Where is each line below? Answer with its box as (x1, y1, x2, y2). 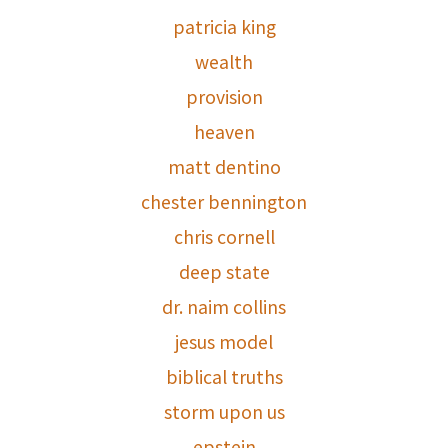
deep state (178, 259, 270, 285)
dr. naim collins (162, 294, 286, 320)
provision (185, 84, 263, 110)
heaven (193, 119, 255, 145)
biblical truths (165, 364, 283, 390)
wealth (195, 49, 253, 75)
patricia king (172, 14, 276, 40)
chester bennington (141, 189, 307, 215)
